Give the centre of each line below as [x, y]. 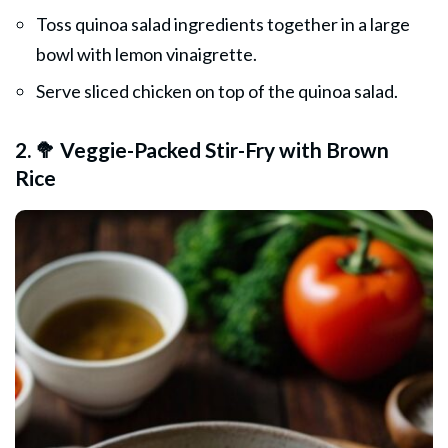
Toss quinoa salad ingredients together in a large [223, 23]
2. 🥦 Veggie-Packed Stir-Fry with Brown [202, 149]
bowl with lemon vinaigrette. [146, 53]
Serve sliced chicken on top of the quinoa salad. [217, 90]
